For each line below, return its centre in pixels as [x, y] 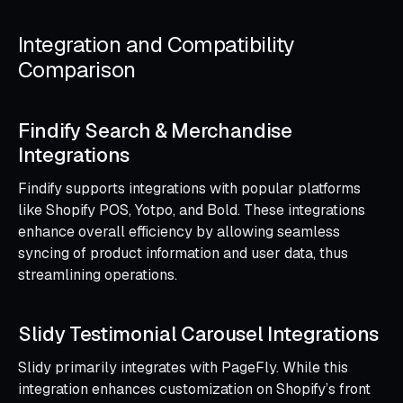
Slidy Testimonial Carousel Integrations [199, 333]
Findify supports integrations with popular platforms [189, 188]
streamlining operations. [98, 274]
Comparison [77, 69]
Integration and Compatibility [157, 44]
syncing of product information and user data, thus [183, 253]
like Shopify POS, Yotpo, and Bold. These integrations [192, 210]
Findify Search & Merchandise [155, 130]
